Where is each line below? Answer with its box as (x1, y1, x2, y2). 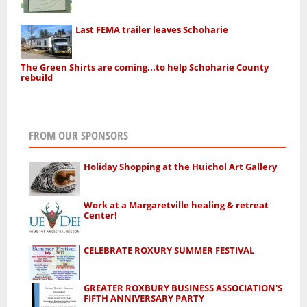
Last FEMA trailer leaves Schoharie (75, 23, 229, 36)
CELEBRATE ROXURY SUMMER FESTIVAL (83, 243, 254, 256)
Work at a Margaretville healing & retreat (83, 198, 269, 211)
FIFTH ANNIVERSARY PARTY (83, 292, 204, 305)
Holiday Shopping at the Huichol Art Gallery (83, 160, 277, 173)
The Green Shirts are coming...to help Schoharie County (21, 60, 269, 73)
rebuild (21, 71, 53, 84)
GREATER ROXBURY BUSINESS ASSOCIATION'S (83, 282, 282, 295)
